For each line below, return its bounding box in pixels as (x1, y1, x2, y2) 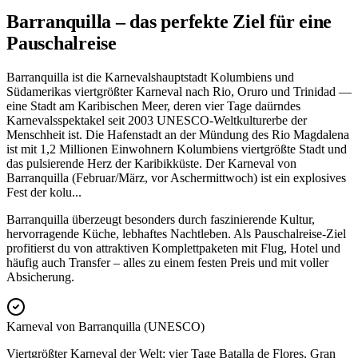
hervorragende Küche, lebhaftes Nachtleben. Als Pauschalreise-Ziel (6, 227, 346, 241)
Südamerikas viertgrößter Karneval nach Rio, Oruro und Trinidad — (6, 85, 352, 99)
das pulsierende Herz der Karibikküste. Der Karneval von (6, 157, 296, 171)
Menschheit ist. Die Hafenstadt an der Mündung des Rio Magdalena (6, 128, 349, 142)
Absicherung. (6, 270, 74, 284)
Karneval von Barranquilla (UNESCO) (6, 320, 205, 334)
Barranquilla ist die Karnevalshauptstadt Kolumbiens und (6, 70, 294, 85)
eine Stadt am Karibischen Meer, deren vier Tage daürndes (6, 99, 300, 113)
